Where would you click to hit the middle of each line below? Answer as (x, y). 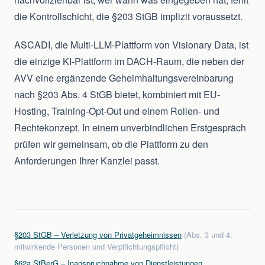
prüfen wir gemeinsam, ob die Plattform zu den (111, 144)
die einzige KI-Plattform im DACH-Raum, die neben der (129, 62)
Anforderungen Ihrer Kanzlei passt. (87, 161)
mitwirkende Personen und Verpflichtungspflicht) (96, 247)
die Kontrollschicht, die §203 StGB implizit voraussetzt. (128, 17)
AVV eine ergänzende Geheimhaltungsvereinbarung (124, 78)
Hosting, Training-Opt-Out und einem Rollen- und (117, 111)
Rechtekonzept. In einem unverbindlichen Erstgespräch (130, 128)
